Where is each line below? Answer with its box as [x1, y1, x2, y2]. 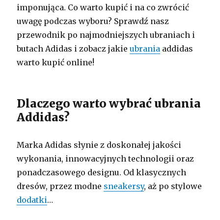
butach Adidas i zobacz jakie [17, 43, 130, 54]
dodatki [17, 194, 48, 205]
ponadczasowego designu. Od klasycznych [17, 167, 187, 177]
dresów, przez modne [17, 181, 104, 191]
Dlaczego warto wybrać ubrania [17, 96, 201, 110]
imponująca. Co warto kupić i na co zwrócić [17, 2, 190, 12]
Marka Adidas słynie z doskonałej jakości [17, 139, 182, 150]
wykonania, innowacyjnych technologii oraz [17, 153, 194, 164]
